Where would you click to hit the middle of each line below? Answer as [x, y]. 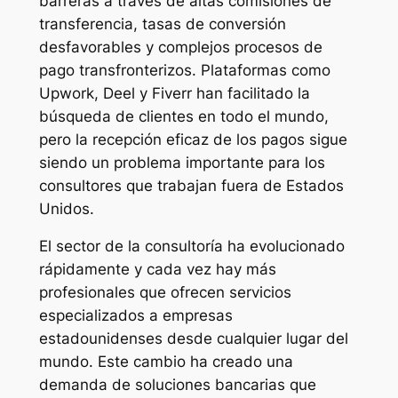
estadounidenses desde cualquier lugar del [193, 339]
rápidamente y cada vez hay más [157, 270]
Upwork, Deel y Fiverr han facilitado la [174, 93]
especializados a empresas [135, 316]
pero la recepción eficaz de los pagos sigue [193, 139]
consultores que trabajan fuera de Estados [191, 185]
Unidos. [66, 208]
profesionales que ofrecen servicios [165, 293]
